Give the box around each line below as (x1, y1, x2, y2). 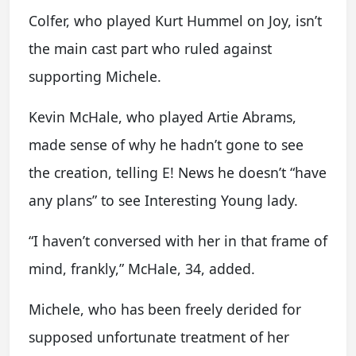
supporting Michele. (29, 67, 161, 87)
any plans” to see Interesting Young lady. (29, 191, 298, 211)
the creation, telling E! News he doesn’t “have (29, 163, 327, 183)
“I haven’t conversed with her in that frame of (29, 231, 327, 251)
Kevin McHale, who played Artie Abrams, (29, 107, 296, 127)
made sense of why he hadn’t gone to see (29, 135, 304, 155)
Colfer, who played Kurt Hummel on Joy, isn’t (29, 11, 322, 31)
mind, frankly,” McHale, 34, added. (29, 259, 255, 279)
